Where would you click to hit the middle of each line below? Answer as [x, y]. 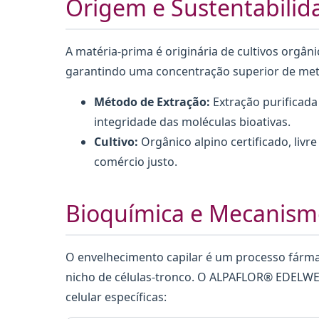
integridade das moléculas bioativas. [192, 121]
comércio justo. [136, 161]
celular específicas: [116, 297]
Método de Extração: [152, 101]
